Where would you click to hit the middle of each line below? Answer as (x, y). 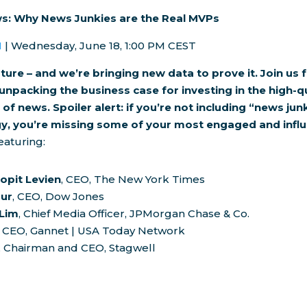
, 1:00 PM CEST (160, 46)
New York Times (162, 180)
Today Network (144, 231)
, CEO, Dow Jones (59, 197)
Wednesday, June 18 (66, 46)
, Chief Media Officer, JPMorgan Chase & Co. (134, 214)
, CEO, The (88, 180)
